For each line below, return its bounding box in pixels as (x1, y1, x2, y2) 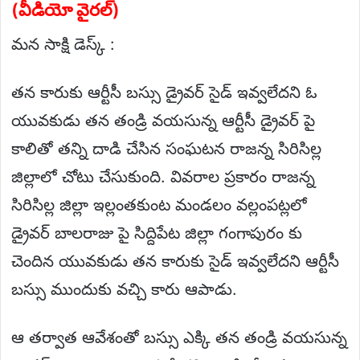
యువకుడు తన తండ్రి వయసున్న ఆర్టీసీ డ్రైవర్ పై (11, 110, 315, 130)
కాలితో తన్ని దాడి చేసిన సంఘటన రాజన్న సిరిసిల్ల (11, 138, 321, 158)
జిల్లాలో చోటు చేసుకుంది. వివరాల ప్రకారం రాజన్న (11, 166, 315, 186)
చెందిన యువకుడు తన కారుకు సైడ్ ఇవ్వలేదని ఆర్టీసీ (11, 251, 339, 271)
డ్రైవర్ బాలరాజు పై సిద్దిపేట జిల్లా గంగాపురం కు (11, 223, 302, 243)
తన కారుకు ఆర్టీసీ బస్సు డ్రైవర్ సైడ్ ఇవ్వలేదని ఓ (11, 82, 317, 102)
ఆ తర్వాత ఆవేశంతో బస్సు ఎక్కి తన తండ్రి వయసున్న (11, 327, 347, 347)
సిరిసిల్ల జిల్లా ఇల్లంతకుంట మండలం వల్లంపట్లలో (11, 194, 307, 215)
